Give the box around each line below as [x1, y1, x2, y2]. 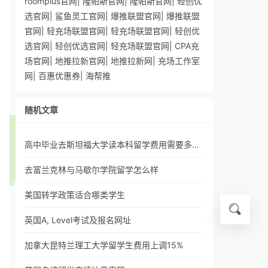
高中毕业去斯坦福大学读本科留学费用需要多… [25, 139, 199, 150]
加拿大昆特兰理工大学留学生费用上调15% [25, 240, 183, 250]
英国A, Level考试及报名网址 [25, 215, 131, 225]
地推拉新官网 [55, 56, 105, 66]
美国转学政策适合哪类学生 [25, 190, 125, 200]
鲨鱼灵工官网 [55, 11, 105, 21]
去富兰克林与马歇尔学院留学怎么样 [25, 165, 159, 175]
